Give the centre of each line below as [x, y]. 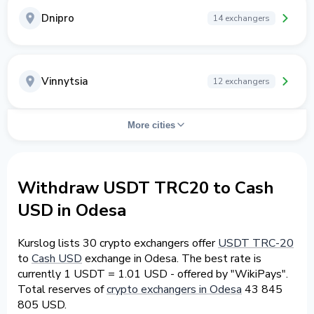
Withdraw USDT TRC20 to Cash [146, 187]
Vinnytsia [65, 81]
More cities [151, 125]
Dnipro [58, 18]
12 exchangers [241, 81]
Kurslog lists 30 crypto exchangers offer [118, 243]
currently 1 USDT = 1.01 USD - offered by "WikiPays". [153, 274]
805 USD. [42, 305]
